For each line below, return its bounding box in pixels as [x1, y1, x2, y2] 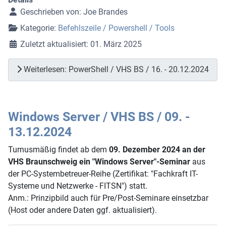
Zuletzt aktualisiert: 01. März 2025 [20, 39, 142, 49]
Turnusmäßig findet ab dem [8, 144, 109, 154]
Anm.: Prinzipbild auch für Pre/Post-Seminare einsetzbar [8, 193, 208, 203]
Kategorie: [18, 23, 58, 33]
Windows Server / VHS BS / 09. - [8, 109, 190, 124]
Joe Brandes [83, 7, 128, 17]
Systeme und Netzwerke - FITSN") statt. [8, 181, 147, 191]
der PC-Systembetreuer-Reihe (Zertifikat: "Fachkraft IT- [8, 168, 198, 179]
